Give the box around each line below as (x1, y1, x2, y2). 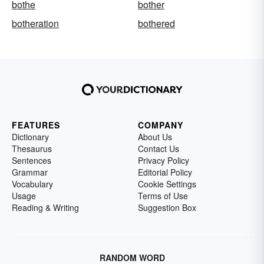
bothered (138, 16, 175, 31)
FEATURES (12, 119, 60, 131)
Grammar (12, 166, 48, 179)
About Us (138, 131, 172, 143)
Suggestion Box (138, 202, 196, 214)
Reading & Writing (12, 202, 79, 214)
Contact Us (138, 143, 179, 155)
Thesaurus (12, 143, 52, 155)
